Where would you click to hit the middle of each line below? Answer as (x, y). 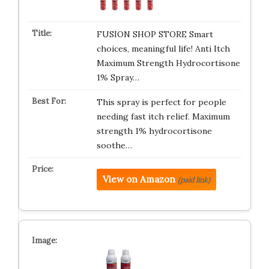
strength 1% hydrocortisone (154, 131)
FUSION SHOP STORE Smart (155, 34)
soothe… (114, 145)
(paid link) (194, 180)
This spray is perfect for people (161, 102)
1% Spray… (118, 77)
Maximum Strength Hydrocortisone (168, 63)
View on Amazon (139, 179)
